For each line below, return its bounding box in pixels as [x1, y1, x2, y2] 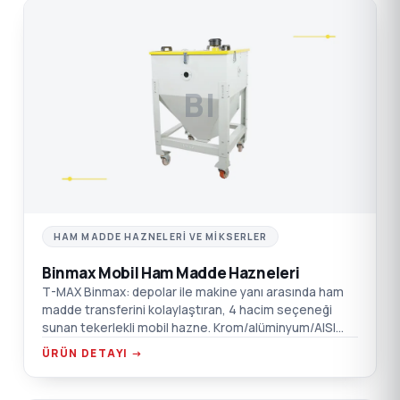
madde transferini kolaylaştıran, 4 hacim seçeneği [42, 302, 332, 319]
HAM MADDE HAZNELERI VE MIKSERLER [54, 230, 268, 244]
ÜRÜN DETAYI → [42, 346, 144, 362]
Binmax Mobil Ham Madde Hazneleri [42, 262, 300, 284]
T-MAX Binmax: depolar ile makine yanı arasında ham [42, 284, 344, 301]
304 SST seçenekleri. [42, 337, 167, 354]
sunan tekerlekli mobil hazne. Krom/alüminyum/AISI [42, 320, 336, 337]
